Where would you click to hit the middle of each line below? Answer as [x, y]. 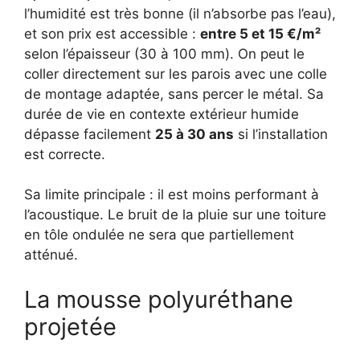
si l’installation [281, 134]
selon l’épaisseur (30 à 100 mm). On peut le [164, 53]
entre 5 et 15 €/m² [260, 33]
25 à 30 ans [194, 134]
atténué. [51, 255]
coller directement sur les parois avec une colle [176, 74]
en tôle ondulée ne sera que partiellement [159, 235]
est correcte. [65, 154]
